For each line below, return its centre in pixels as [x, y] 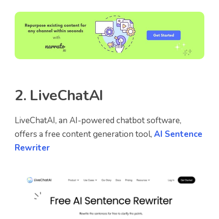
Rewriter [32, 148]
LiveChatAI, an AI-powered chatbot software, [98, 121]
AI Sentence [178, 134]
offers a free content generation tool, [84, 134]
